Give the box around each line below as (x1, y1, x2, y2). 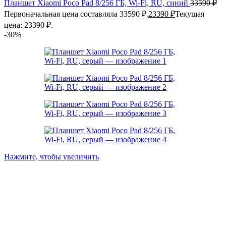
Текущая (175, 10, 204, 18)
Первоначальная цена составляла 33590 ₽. (4, 10, 148, 18)
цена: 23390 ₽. (4, 21, 53, 29)
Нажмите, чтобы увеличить (4, 152, 99, 161)
